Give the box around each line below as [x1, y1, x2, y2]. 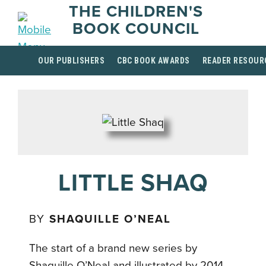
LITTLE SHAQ [58, 168, 208, 197]
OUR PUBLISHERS [38, 56, 104, 65]
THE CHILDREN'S [68, 2, 203, 21]
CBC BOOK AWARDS [117, 56, 190, 65]
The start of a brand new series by [29, 241, 198, 255]
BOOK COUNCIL [72, 19, 199, 39]
